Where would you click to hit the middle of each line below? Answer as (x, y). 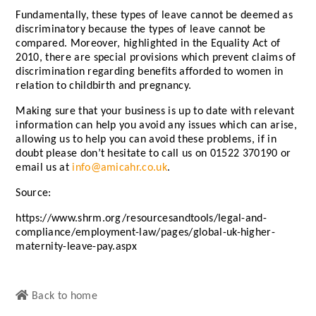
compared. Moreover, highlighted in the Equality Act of (148, 44)
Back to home (63, 297)
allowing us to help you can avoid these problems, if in (146, 140)
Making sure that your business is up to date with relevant (155, 112)
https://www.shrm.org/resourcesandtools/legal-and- (141, 219)
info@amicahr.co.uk (120, 168)
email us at (44, 168)
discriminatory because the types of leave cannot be (141, 30)
